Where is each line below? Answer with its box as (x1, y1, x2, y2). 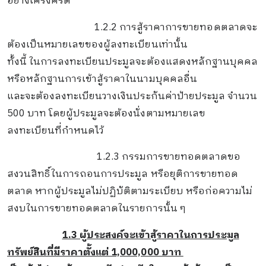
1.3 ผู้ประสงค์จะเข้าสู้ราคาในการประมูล (62, 227, 239, 243)
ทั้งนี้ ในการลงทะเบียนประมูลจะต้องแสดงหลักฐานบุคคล (7, 53, 258, 70)
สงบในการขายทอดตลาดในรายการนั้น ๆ (7, 201, 186, 217)
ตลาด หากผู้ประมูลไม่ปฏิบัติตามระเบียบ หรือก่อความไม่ (7, 183, 253, 200)
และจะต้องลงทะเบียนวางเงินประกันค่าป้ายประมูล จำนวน (7, 88, 258, 104)
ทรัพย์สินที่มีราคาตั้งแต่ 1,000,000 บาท (7, 244, 183, 261)
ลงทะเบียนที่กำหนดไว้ (7, 122, 104, 139)
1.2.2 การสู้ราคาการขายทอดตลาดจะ (94, 19, 257, 36)
